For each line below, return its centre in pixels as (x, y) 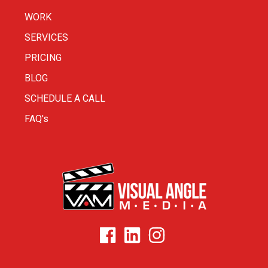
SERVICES (46, 37)
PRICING (43, 57)
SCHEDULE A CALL (65, 98)
